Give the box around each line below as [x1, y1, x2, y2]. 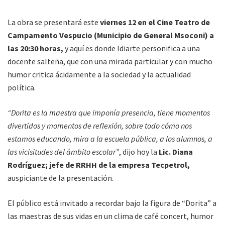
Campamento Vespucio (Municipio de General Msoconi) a [8, 30, 214, 41]
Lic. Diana [159, 147, 193, 157]
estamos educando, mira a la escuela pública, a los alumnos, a [8, 134, 212, 144]
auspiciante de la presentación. [8, 173, 114, 183]
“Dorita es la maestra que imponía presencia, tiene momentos [8, 107, 210, 118]
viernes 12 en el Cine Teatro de [100, 17, 210, 28]
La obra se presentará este [8, 17, 100, 28]
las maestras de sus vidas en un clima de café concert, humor [8, 211, 213, 221]
